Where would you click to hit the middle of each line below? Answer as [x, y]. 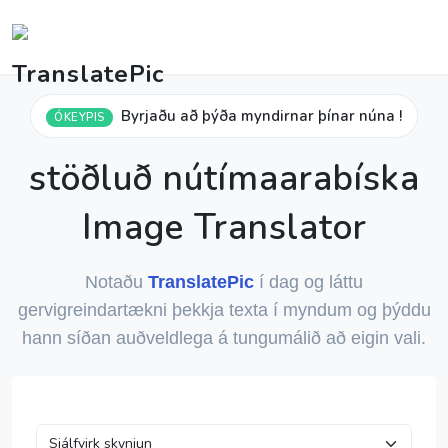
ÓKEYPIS [79, 117]
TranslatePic [201, 282]
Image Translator [224, 227]
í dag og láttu [308, 282]
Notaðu [116, 282]
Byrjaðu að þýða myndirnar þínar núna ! [261, 116]
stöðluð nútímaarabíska [224, 178]
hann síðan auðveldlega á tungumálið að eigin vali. [224, 338]
